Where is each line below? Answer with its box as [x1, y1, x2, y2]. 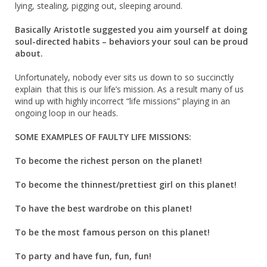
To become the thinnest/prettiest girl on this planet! [15, 178, 237, 190]
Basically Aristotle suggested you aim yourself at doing [15, 23, 247, 35]
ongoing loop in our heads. [15, 107, 118, 119]
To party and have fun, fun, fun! [15, 250, 151, 262]
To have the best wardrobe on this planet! [15, 202, 192, 214]
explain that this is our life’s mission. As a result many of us [15, 83, 244, 95]
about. [15, 47, 43, 59]
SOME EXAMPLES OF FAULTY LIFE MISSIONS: [15, 131, 191, 142]
